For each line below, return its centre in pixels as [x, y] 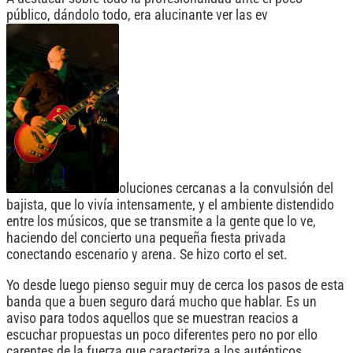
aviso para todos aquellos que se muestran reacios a [152, 319]
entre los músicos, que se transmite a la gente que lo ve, [161, 222]
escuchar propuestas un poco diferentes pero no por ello [162, 335]
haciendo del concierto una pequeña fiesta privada [146, 238]
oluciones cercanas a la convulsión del [226, 189]
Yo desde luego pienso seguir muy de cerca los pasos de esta [175, 286]
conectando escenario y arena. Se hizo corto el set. [147, 255]
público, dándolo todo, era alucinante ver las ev [137, 15]
